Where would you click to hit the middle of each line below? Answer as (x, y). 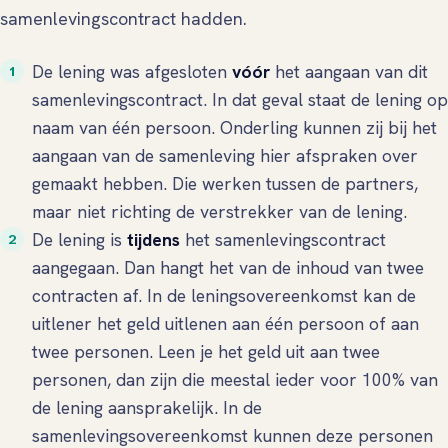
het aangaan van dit (351, 72)
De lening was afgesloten (132, 72)
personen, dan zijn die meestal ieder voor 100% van (235, 380)
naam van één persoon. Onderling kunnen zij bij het (234, 128)
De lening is (79, 240)
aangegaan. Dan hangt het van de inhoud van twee (228, 268)
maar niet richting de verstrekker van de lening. (219, 212)
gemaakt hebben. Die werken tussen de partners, (225, 184)
